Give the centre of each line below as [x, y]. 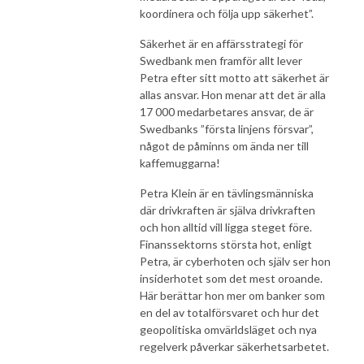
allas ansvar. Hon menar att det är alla [233, 94]
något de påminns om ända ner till [224, 145]
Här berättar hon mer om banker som [232, 295]
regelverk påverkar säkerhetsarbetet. [234, 346]
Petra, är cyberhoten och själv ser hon [235, 261]
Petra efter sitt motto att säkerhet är [234, 77]
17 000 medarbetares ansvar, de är [227, 111]
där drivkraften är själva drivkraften [227, 210]
